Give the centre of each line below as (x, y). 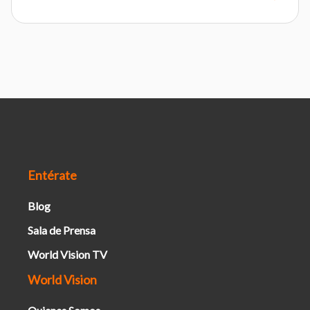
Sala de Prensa (62, 230)
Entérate (52, 175)
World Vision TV (67, 254)
